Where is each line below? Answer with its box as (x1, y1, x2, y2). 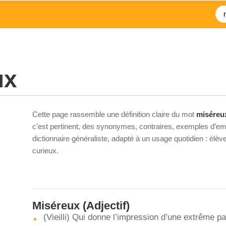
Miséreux (32, 199, 80, 212)
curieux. (32, 146, 59, 155)
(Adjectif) (80, 199, 130, 212)
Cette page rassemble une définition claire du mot (32, 110, 196, 119)
